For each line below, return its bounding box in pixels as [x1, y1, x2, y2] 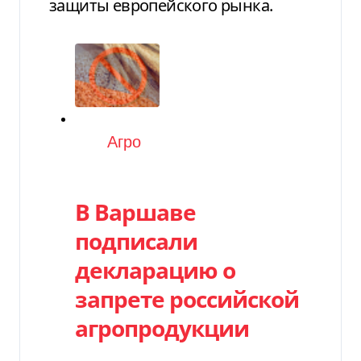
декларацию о [75, 254, 235, 285]
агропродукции [75, 312, 249, 343]
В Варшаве [75, 196, 196, 227]
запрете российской [75, 283, 299, 314]
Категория [74, 133, 155, 151]
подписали [75, 225, 197, 256]
